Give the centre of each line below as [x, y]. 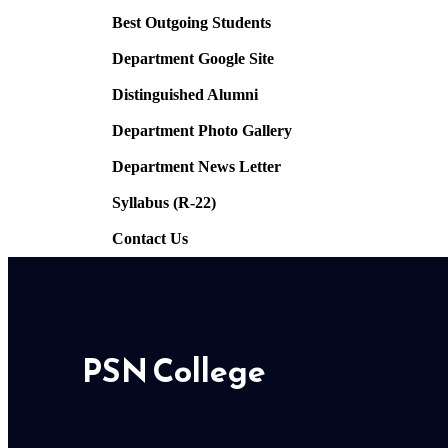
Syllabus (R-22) [164, 202]
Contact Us [150, 238]
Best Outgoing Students [191, 22]
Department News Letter [196, 166]
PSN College [174, 371]
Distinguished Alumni [185, 94]
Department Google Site [193, 58]
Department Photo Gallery [202, 130]
